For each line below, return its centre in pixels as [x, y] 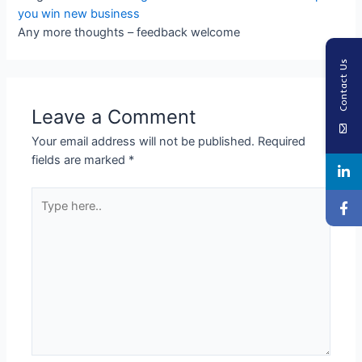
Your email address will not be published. [143, 141]
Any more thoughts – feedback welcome [129, 32]
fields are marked [80, 160]
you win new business [79, 13]
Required [282, 141]
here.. [46, 214]
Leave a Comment [114, 116]
